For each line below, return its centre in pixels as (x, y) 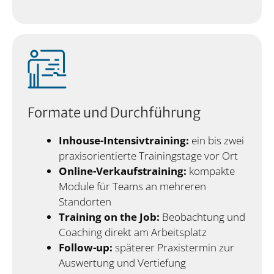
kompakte (211, 171)
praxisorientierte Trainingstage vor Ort (148, 155)
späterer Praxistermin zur (173, 247)
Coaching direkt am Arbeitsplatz (133, 232)
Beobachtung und (202, 217)
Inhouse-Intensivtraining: (124, 140)
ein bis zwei (217, 140)
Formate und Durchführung (114, 112)
